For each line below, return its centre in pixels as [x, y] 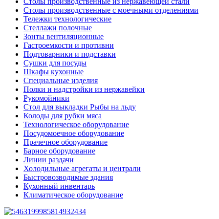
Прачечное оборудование [66, 142]
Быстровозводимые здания [68, 177]
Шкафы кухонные [54, 72]
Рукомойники [46, 98]
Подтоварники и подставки [70, 54]
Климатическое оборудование [73, 195]
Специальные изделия [61, 80]
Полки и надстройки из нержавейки [84, 89]
